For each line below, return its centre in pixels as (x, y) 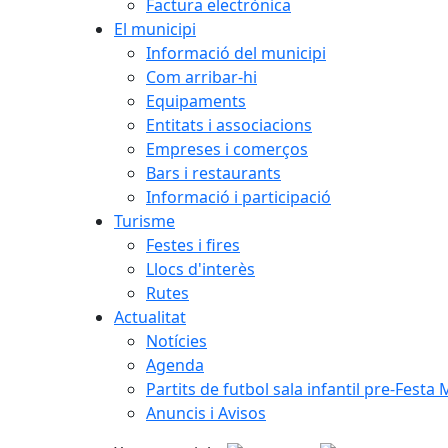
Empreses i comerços (227, 149)
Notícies (176, 341)
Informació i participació (238, 197)
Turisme (144, 221)
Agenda (175, 365)
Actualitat (150, 317)
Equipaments (196, 101)
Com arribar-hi (201, 77)
